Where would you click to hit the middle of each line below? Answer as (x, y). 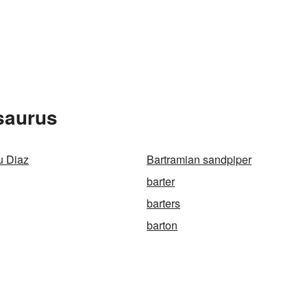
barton (162, 225)
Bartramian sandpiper (199, 159)
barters (163, 203)
